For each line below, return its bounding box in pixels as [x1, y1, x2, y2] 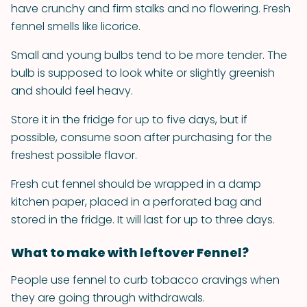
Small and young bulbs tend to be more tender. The [11, 47, 287, 63]
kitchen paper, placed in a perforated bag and [11, 194, 262, 210]
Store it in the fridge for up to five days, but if [11, 112, 247, 127]
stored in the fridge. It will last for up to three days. [11, 212, 275, 228]
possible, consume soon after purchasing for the [11, 130, 272, 145]
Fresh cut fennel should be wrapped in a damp [11, 176, 261, 192]
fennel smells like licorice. [11, 19, 140, 34]
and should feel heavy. [11, 83, 133, 99]
